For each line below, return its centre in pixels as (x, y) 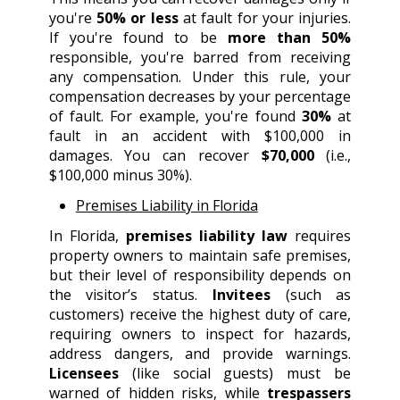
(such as (311, 295)
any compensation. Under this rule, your (200, 77)
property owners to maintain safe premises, (200, 256)
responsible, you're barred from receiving (200, 58)
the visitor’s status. (130, 295)
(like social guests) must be (235, 374)
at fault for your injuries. (265, 18)
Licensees (83, 374)
